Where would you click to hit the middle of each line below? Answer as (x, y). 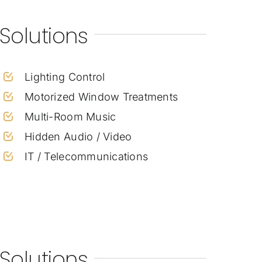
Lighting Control (65, 77)
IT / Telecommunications (87, 156)
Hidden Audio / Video (78, 136)
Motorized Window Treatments (101, 96)
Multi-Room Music (70, 116)
